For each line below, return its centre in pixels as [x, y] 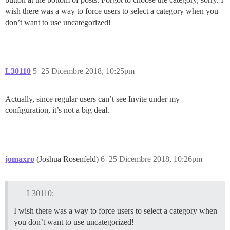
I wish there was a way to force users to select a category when [116, 210]
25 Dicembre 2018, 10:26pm [156, 159]
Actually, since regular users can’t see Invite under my [92, 99]
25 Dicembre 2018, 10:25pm [88, 71]
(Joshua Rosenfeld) [69, 159]
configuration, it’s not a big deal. [57, 110]
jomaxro [20, 159]
